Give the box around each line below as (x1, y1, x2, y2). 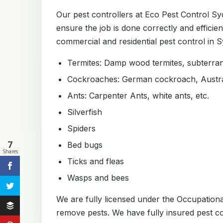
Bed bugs (67, 140, 103, 150)
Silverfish (67, 107, 102, 117)
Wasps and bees (67, 173, 129, 183)
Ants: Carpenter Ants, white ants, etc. (67, 91, 209, 101)
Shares (2, 148, 18, 155)
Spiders (67, 123, 96, 133)
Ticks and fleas (67, 156, 124, 166)
